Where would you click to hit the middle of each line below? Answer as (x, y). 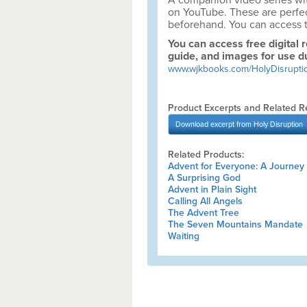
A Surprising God (204, 178)
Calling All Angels (205, 201)
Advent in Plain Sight (212, 189)
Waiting (183, 236)
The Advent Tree (203, 213)
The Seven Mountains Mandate (235, 224)
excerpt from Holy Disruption (256, 124)
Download (193, 124)
